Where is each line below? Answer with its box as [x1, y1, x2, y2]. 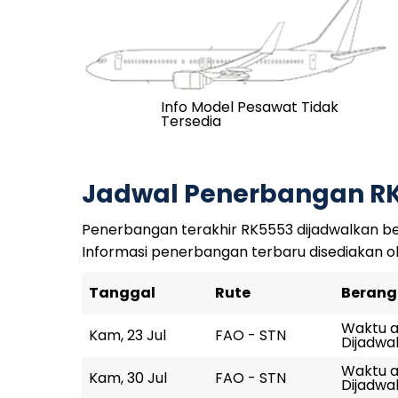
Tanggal [89, 283, 155, 303]
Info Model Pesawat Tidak [160, 97, 338, 117]
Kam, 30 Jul [89, 368, 167, 388]
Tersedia [160, 111, 221, 131]
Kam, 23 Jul [89, 325, 166, 346]
